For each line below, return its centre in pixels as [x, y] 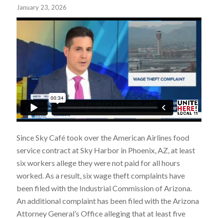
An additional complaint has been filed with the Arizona [108, 201]
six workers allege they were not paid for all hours [98, 163]
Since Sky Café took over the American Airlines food [103, 138]
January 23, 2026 [41, 8]
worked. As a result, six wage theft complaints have [100, 176]
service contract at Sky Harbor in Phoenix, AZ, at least [106, 150]
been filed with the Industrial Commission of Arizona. [104, 188]
